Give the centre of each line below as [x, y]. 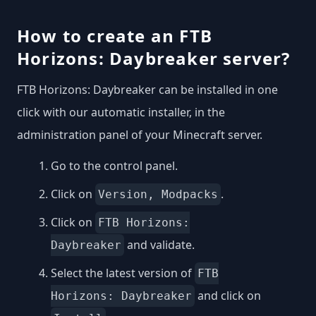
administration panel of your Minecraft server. [140, 135]
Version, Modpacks [158, 195]
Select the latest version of [123, 273]
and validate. [159, 245]
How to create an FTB [115, 36]
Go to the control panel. [114, 166]
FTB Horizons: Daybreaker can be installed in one [147, 90]
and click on [228, 296]
